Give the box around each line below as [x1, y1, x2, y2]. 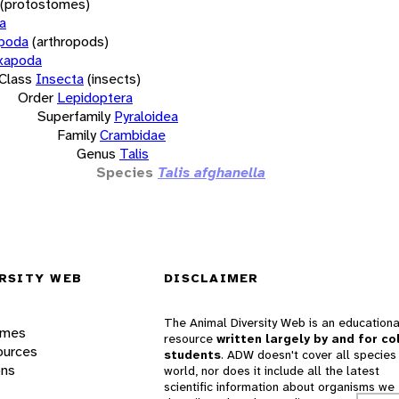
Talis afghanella [158, 162, 265, 182]
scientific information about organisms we [164, 379, 395, 395]
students [164, 346, 221, 363]
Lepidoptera [57, 87, 133, 107]
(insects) [87, 69, 141, 88]
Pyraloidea [114, 106, 178, 126]
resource [164, 330, 216, 347]
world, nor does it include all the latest [164, 362, 379, 379]
